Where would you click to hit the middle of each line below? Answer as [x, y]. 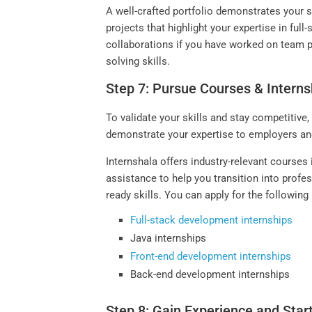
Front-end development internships [211, 257]
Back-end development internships [210, 275]
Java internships [169, 239]
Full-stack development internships [212, 220]
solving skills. [138, 62]
